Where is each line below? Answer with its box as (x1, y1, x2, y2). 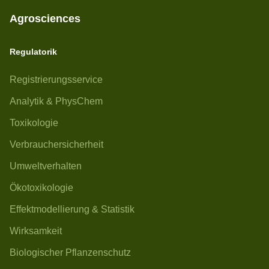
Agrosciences (10, 13, 80, 25)
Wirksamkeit (10, 226, 62, 236)
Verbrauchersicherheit (10, 139, 103, 150)
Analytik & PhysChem (10, 96, 103, 106)
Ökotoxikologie (10, 183, 73, 193)
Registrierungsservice (10, 74, 103, 85)
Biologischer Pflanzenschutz (10, 247, 131, 258)
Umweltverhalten (10, 161, 82, 171)
